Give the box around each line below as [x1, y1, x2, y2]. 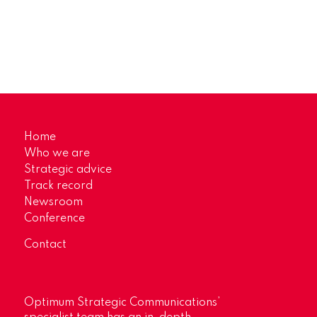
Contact [23, 238, 67, 250]
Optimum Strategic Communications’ [23, 296, 220, 309]
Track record [23, 180, 93, 192]
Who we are [23, 147, 90, 159]
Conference [23, 212, 85, 224]
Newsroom [23, 196, 83, 208]
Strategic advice [23, 163, 112, 175]
